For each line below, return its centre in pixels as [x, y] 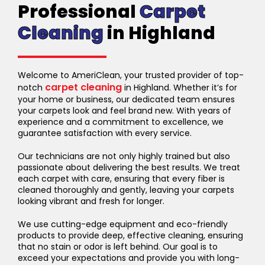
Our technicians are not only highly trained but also [124, 156]
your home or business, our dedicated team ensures [126, 100]
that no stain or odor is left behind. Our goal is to [118, 247]
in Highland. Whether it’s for [180, 88]
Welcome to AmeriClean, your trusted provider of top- [131, 75]
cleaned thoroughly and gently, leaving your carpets [126, 190]
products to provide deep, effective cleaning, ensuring [130, 236]
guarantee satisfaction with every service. [105, 133]
